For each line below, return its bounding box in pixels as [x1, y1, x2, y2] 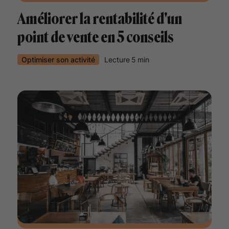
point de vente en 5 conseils [17, 28, 174, 47]
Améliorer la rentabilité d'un [17, 10, 182, 28]
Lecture [104, 55, 130, 64]
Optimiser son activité [21, 55, 95, 64]
